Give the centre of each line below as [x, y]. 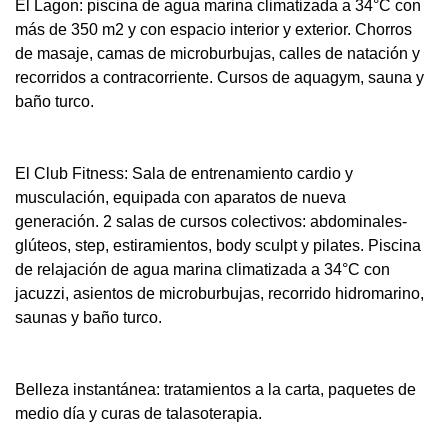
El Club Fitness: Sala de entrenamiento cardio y [184, 174]
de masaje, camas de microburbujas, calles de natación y [217, 54]
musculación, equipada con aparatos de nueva [180, 198]
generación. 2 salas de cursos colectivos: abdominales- [211, 222]
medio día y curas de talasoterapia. [138, 414]
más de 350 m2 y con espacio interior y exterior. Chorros [213, 30]
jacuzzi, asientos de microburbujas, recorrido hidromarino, [219, 294]
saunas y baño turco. [88, 318]
